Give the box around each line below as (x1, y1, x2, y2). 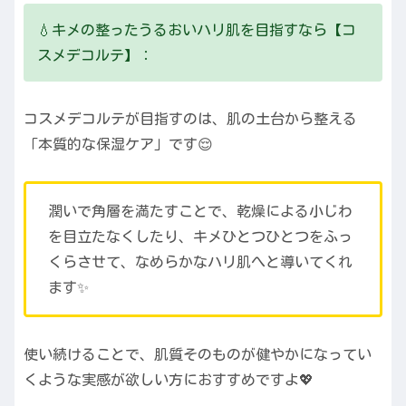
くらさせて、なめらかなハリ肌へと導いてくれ (48, 255, 353, 270)
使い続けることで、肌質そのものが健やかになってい (24, 347, 372, 362)
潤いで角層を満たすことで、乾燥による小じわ (48, 204, 353, 219)
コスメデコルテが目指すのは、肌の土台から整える (24, 111, 357, 126)
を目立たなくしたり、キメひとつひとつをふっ (48, 229, 353, 245)
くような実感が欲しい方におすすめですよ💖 (24, 372, 314, 388)
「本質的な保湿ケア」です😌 (24, 136, 213, 151)
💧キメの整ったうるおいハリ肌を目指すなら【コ (37, 22, 356, 37)
